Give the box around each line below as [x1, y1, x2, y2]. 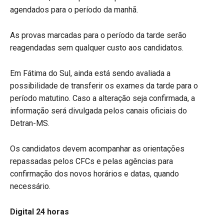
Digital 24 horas [10, 206, 69, 216]
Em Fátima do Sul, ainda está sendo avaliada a [10, 68, 170, 78]
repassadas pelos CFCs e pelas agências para [10, 156, 173, 166]
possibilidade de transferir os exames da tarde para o [10, 80, 198, 90]
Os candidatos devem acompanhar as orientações [10, 143, 184, 153]
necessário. [10, 181, 50, 191]
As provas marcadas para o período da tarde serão [10, 30, 186, 40]
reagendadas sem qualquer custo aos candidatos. [10, 42, 183, 52]
